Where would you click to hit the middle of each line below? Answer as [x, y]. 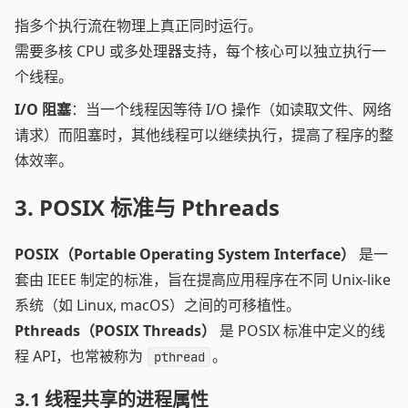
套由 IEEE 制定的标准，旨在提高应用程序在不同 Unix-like [203, 280]
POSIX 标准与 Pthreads [159, 207]
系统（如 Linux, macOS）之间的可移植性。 [158, 305]
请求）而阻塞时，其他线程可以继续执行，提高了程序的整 [204, 135]
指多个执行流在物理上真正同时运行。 [138, 25]
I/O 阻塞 [43, 109]
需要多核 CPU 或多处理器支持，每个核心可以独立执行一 [200, 51]
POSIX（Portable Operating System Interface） [185, 254]
